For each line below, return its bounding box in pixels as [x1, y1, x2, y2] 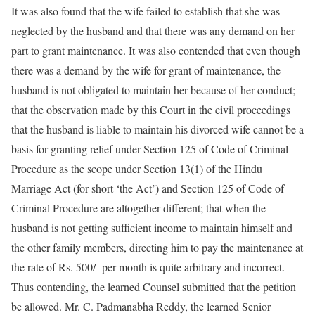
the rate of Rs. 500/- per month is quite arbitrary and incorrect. [11, 259, 285, 274]
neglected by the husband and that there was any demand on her [11, 23, 295, 38]
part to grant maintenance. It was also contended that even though [11, 43, 300, 58]
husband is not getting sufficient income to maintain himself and [11, 220, 292, 235]
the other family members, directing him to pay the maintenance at [11, 240, 303, 255]
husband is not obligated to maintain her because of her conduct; [11, 82, 295, 97]
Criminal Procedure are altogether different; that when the [11, 200, 266, 215]
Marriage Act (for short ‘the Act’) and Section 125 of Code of [11, 181, 284, 195]
